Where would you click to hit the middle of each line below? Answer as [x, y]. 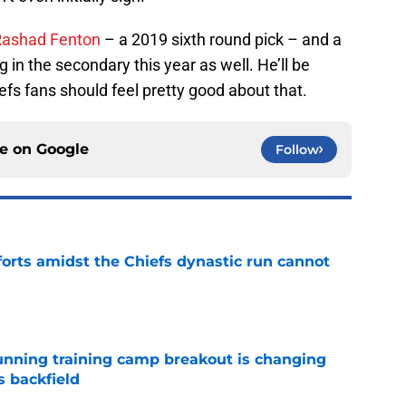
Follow [297, 150]
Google [63, 150]
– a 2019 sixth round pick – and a [221, 40]
